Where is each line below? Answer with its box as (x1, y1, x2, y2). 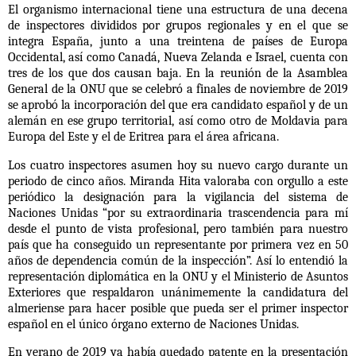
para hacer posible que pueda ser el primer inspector (64, 300, 348, 315)
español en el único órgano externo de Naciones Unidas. (8, 316, 299, 331)
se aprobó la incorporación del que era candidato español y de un (8, 97, 348, 112)
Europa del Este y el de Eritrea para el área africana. (8, 129, 279, 144)
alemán (8, 113, 47, 128)
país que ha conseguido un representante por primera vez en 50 (8, 237, 348, 252)
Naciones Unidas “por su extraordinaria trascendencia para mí (8, 205, 348, 220)
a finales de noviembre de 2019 (186, 81, 348, 96)
